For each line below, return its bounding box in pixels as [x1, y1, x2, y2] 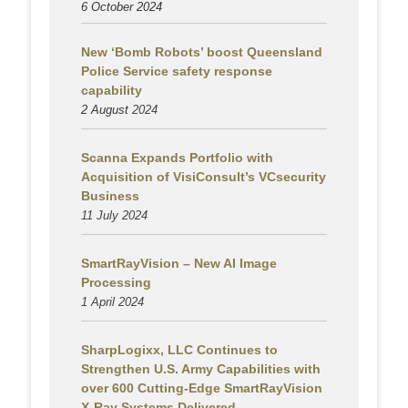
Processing [81, 275, 151, 291]
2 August [81, 103, 128, 117]
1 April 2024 [81, 295, 144, 310]
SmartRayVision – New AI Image [81, 256, 277, 271]
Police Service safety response [81, 64, 272, 79]
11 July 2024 [81, 209, 148, 223]
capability [81, 83, 142, 98]
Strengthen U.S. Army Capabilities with [81, 362, 321, 377]
